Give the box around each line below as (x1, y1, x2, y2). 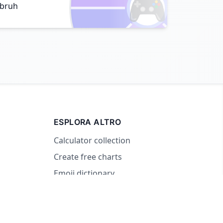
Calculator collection (54, 134, 130, 146)
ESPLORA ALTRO (54, 116, 121, 127)
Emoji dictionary (54, 167, 114, 179)
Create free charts (54, 151, 122, 162)
